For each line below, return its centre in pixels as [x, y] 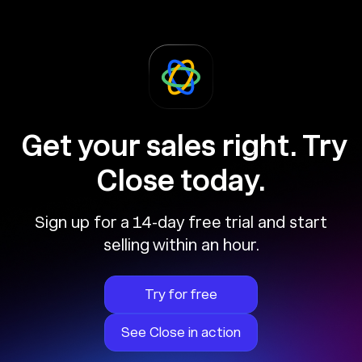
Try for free [181, 294]
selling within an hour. [181, 244]
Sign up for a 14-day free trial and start [181, 222]
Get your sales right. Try [181, 145]
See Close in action [181, 332]
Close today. [181, 180]
